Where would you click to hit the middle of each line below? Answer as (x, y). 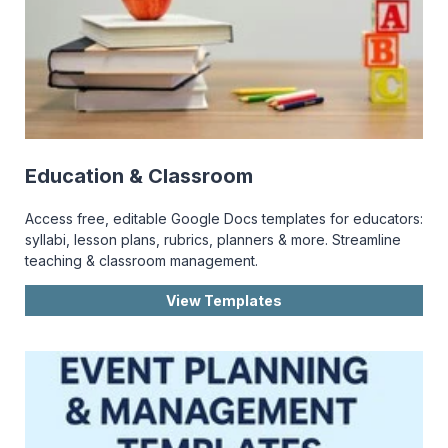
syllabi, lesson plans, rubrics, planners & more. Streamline (213, 240)
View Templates (224, 301)
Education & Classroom (139, 176)
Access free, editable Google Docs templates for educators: (224, 219)
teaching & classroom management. (141, 261)
